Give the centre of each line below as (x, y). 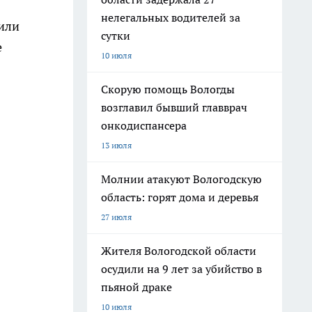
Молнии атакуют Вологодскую (181, 179)
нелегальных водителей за (171, 17)
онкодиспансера (144, 125)
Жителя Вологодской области (179, 251)
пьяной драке (136, 287)
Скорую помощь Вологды (168, 89)
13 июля (116, 145)
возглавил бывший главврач (174, 107)
